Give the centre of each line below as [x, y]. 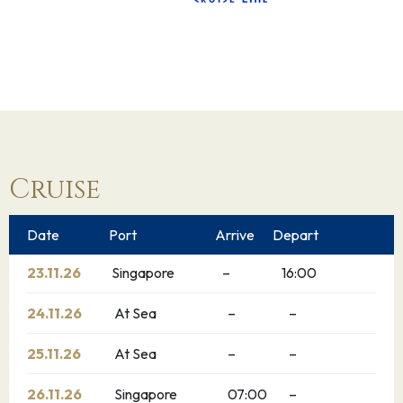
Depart [296, 235]
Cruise [55, 190]
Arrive [235, 235]
